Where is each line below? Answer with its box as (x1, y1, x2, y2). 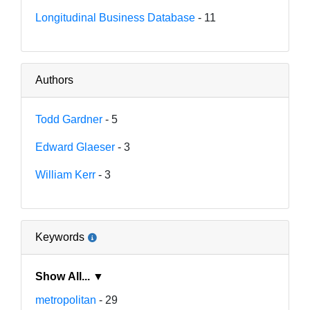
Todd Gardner (35, 113, 102, 125)
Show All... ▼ (93, 270, 104, 282)
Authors (35, 73, 73, 86)
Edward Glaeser (35, 140, 115, 153)
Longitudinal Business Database (35, 11, 195, 24)
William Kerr (35, 168, 95, 181)
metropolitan (35, 293, 96, 306)
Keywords (35, 230, 84, 243)
